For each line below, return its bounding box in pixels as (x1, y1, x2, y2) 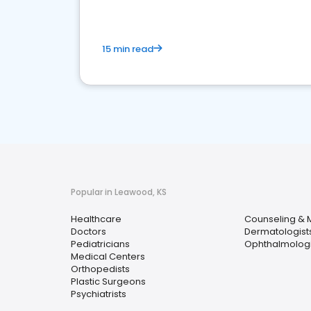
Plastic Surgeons (71, 275, 146, 288)
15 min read (102, 42, 153, 56)
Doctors (71, 225, 106, 238)
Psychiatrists (71, 287, 126, 301)
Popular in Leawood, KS (71, 186, 167, 198)
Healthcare (71, 212, 121, 226)
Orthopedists (71, 262, 130, 276)
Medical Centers (71, 250, 145, 263)
